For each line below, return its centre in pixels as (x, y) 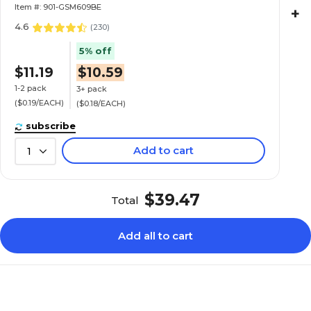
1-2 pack (31, 88)
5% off (96, 51)
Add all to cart (155, 236)
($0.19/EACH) (40, 102)
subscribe (51, 126)
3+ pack (92, 89)
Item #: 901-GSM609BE (58, 7)
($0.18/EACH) (101, 103)
